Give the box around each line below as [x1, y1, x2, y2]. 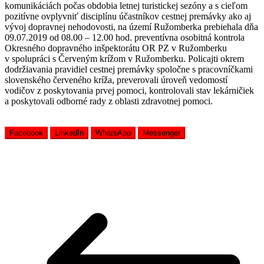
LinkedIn [55, 128, 84, 137]
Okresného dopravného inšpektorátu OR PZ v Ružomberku [5, 42, 227, 53]
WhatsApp [95, 128, 131, 137]
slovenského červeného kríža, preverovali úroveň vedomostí [5, 74, 227, 85]
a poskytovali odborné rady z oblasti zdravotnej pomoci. [5, 95, 213, 106]
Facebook [9, 128, 43, 137]
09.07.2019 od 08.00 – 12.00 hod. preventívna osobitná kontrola [5, 32, 245, 42]
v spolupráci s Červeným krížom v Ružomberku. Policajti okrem [5, 53, 244, 64]
